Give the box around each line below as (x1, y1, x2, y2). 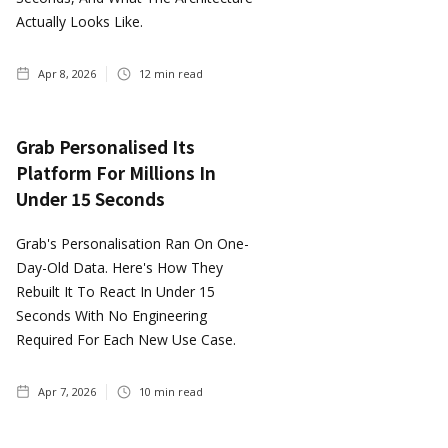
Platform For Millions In (16, 160, 216, 185)
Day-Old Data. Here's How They (16, 258, 223, 277)
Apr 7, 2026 (38, 384, 96, 399)
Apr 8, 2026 (38, 66, 96, 81)
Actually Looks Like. (16, 12, 143, 31)
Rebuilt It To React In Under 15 (16, 282, 215, 301)
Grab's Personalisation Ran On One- (16, 234, 249, 253)
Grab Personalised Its (16, 134, 195, 159)
